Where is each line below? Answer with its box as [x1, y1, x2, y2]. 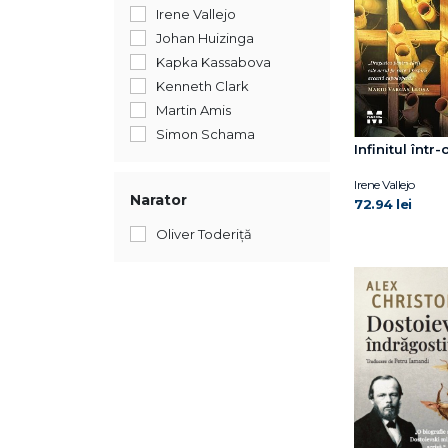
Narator [130, 191, 187, 209]
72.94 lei [354, 196, 412, 213]
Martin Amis [156, 102, 231, 118]
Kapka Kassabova [156, 54, 271, 70]
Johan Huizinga [156, 30, 254, 46]
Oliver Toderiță [156, 226, 252, 242]
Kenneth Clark [156, 78, 249, 94]
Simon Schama [156, 126, 255, 142]
